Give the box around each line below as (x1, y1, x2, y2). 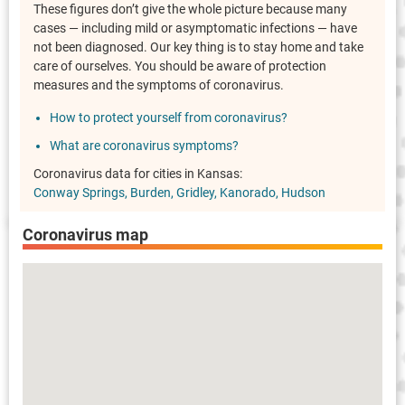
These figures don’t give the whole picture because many (33, 2, 347, 17)
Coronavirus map (23, 225, 148, 245)
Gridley (176, 185, 214, 201)
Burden (130, 185, 171, 201)
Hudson (281, 185, 325, 201)
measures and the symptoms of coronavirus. (33, 78, 284, 93)
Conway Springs (33, 185, 125, 201)
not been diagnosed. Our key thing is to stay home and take (33, 40, 363, 55)
